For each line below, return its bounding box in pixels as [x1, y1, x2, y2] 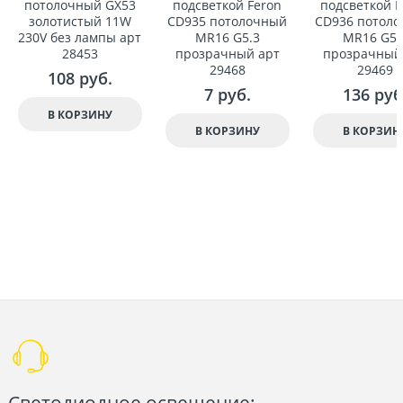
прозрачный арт [175, 45, 280, 63]
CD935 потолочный [167, 13, 288, 31]
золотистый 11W [28, 13, 131, 31]
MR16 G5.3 [194, 29, 260, 47]
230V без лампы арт [18, 29, 142, 47]
